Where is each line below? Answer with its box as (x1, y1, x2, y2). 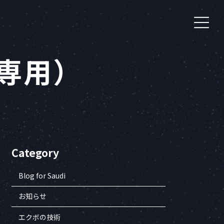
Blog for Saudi (18, 170, 66, 180)
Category (11, 144, 59, 160)
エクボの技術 (18, 211, 61, 222)
